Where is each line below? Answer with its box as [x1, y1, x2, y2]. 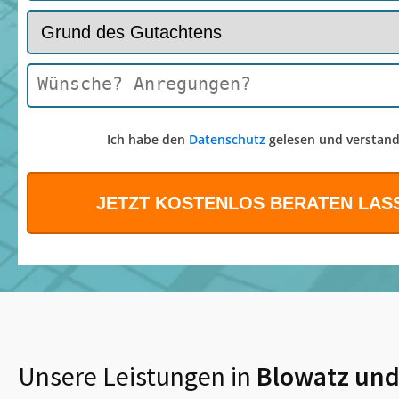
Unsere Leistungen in [18, 359, 251, 394]
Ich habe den [106, 131, 189, 149]
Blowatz [256, 359, 349, 394]
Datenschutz [188, 131, 265, 149]
